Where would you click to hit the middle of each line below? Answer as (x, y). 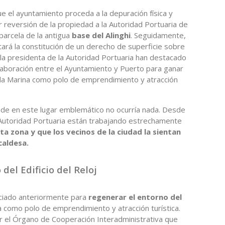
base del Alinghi (101, 35)
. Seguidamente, (158, 35)
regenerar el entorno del (135, 197)
